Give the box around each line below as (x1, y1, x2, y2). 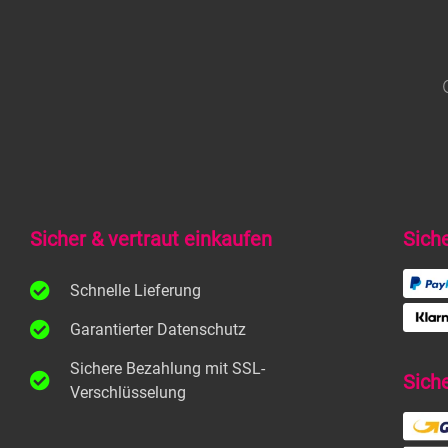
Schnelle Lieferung (70, 281, 201, 301)
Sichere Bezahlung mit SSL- (70, 359, 265, 379)
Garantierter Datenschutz (70, 320, 246, 340)
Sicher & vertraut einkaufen (30, 227, 272, 252)
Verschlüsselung (70, 383, 186, 403)
